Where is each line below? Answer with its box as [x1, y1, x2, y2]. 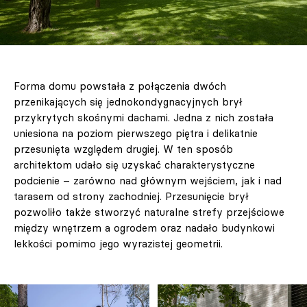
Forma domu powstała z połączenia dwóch [14, 79, 226, 93]
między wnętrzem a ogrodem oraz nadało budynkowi [14, 221, 275, 234]
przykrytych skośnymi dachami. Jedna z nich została [14, 110, 273, 124]
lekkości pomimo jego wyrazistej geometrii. [14, 236, 223, 250]
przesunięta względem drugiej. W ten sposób [14, 142, 233, 156]
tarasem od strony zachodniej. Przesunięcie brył [14, 189, 249, 203]
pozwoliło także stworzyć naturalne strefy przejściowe [14, 205, 284, 219]
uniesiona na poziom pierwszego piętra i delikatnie [14, 126, 258, 140]
